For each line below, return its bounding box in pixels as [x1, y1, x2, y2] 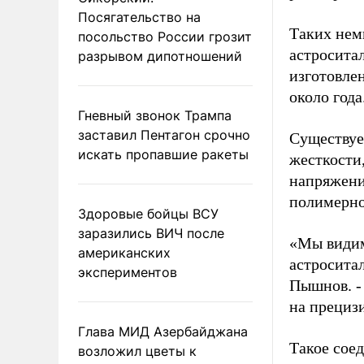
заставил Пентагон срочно [78, 126, 250, 143]
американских [78, 244, 171, 261]
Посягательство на [78, 8, 201, 25]
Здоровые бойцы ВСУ [78, 205, 219, 222]
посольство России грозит [78, 28, 252, 45]
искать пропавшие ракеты [78, 145, 249, 162]
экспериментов [78, 263, 177, 280]
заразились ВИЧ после [78, 224, 224, 241]
